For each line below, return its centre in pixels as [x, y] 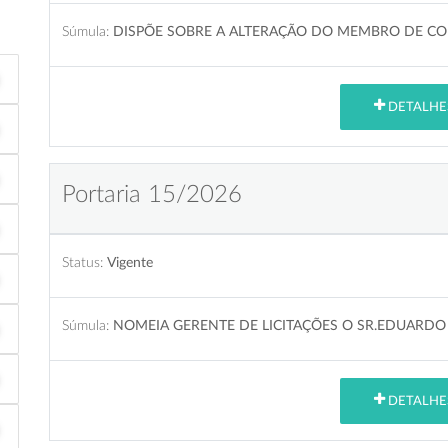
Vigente [130, 262]
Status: [82, 262]
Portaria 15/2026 [152, 194]
